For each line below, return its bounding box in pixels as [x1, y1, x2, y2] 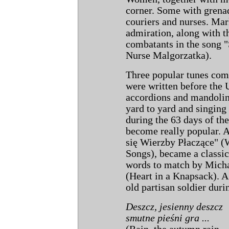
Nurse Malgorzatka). [126, 50, 212, 61]
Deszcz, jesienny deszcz [126, 201, 223, 212]
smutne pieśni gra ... [126, 213, 210, 223]
